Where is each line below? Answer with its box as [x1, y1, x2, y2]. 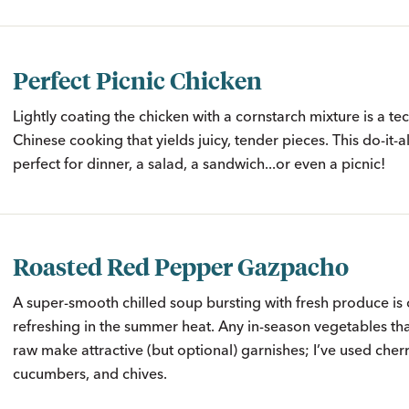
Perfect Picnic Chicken [13, 63, 262, 95]
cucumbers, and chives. [13, 363, 167, 383]
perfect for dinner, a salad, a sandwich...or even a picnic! [13, 153, 385, 173]
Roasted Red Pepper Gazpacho [13, 249, 349, 281]
